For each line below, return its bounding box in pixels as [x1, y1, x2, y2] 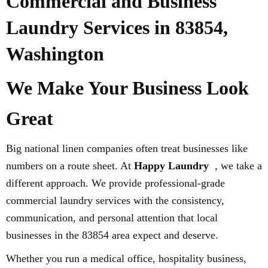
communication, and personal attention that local [6, 211, 218, 224]
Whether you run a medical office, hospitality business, [6, 252, 246, 264]
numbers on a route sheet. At [6, 159, 134, 172]
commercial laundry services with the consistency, [6, 194, 224, 206]
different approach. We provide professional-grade [6, 176, 225, 189]
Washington [6, 42, 104, 65]
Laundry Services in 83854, [6, 16, 228, 38]
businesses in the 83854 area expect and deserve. [6, 229, 218, 241]
